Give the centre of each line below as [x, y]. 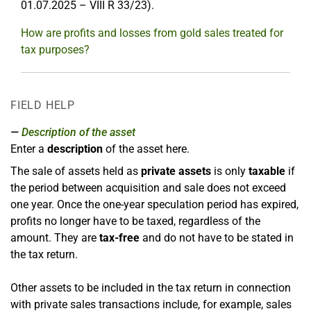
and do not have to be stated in [217, 238]
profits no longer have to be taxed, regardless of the [135, 221]
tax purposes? [55, 50]
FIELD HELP [43, 105]
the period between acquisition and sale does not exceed [148, 188]
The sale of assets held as [76, 171]
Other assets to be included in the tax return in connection [151, 288]
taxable [267, 171]
